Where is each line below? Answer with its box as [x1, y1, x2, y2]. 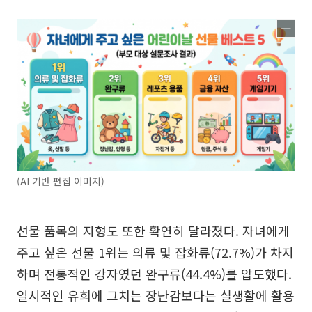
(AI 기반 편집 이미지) [17, 174, 104, 188]
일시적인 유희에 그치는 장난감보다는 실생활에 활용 [17, 286, 295, 304]
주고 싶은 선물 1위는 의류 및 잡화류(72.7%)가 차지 [17, 243, 294, 261]
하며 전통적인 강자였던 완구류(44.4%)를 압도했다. [17, 265, 292, 283]
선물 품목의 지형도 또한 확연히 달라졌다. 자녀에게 [17, 221, 290, 240]
